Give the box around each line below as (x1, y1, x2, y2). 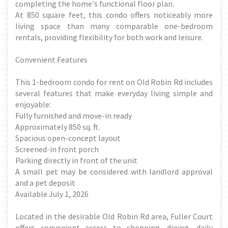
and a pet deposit (15, 177, 75, 188)
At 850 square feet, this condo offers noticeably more (15, 9, 213, 20)
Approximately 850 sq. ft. (15, 121, 100, 132)
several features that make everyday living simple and (15, 88, 213, 98)
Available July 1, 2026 (15, 188, 89, 199)
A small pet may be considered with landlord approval (15, 166, 213, 177)
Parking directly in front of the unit (15, 155, 137, 165)
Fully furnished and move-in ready (15, 110, 132, 121)
